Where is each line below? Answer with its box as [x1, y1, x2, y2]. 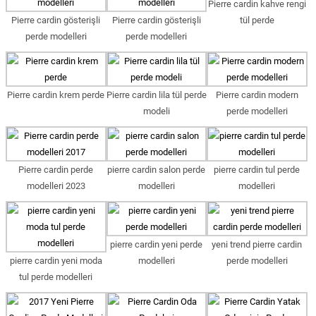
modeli [142, 106, 170, 116]
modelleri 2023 [26, 181, 85, 191]
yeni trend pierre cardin [212, 239, 303, 250]
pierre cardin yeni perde [110, 239, 203, 250]
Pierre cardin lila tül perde [106, 90, 207, 100]
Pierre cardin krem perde [7, 90, 105, 100]
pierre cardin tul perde [214, 164, 300, 175]
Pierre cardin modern [215, 90, 298, 100]
